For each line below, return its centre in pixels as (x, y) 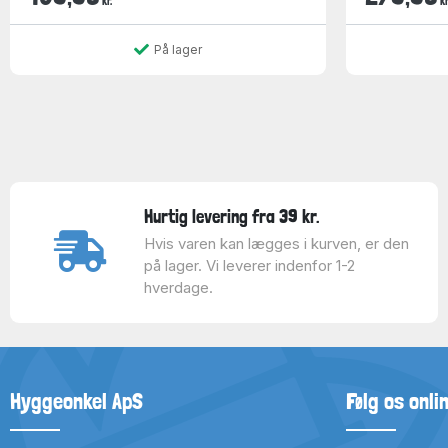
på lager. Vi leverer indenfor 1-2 (249, 265)
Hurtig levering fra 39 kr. (231, 216)
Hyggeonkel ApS (76, 401)
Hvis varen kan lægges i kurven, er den (276, 243)
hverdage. (178, 287)
